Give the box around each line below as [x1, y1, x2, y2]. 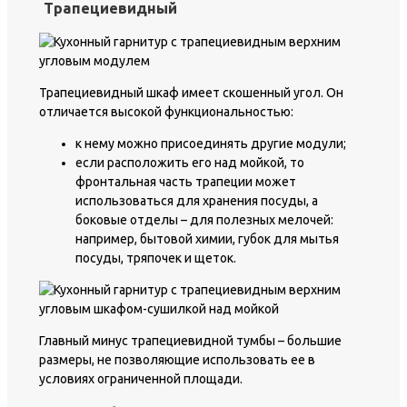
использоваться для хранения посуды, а [75, 193, 318, 208]
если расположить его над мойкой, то [75, 154, 304, 170]
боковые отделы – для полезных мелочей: [75, 212, 333, 227]
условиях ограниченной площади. [39, 371, 243, 386]
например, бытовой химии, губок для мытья [75, 231, 339, 246]
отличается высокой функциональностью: [39, 104, 293, 119]
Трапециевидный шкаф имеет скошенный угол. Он [39, 84, 343, 100]
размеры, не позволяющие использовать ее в [39, 352, 315, 367]
